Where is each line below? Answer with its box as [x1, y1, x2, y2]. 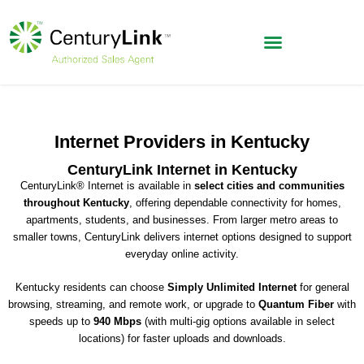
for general [296, 280, 349, 293]
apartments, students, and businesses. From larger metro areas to [26, 214, 338, 227]
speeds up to [29, 314, 93, 327]
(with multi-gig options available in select [141, 314, 335, 327]
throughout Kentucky [23, 197, 129, 210]
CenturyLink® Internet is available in [19, 180, 194, 193]
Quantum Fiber [258, 297, 334, 310]
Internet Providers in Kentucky [54, 132, 310, 153]
